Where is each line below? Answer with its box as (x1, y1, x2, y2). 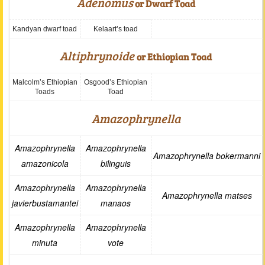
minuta (32, 237, 57, 248)
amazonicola (21, 157, 69, 169)
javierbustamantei (11, 197, 78, 209)
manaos (101, 197, 131, 209)
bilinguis (101, 157, 131, 169)
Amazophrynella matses (161, 189, 252, 201)
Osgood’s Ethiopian (84, 78, 147, 86)
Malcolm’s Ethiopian (12, 78, 77, 86)
